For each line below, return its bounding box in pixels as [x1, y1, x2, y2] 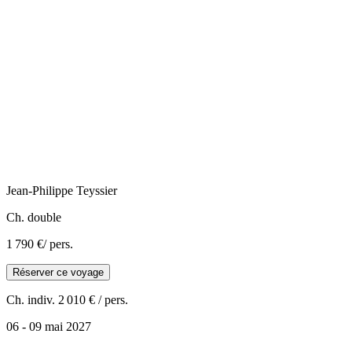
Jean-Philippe [6, 183, 73, 197]
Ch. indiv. [6, 292, 55, 306]
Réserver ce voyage [13, 266, 104, 278]
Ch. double [6, 210, 61, 224]
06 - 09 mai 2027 [6, 319, 91, 333]
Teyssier [76, 183, 117, 197]
